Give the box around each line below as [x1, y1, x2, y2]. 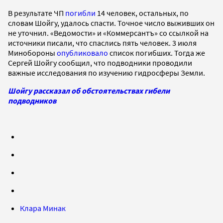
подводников [8, 95, 56, 106]
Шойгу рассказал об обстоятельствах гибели [8, 85, 170, 96]
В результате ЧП [8, 7, 65, 18]
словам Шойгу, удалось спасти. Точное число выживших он [8, 17, 215, 28]
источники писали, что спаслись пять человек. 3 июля [8, 37, 197, 48]
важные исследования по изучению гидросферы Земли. [8, 67, 205, 78]
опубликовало [57, 47, 108, 58]
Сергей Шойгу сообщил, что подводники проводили [8, 57, 192, 68]
